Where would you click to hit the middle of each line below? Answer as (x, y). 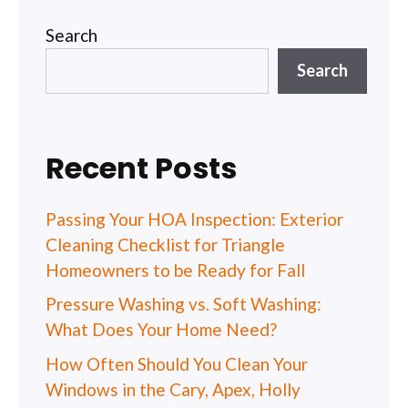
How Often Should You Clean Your (177, 363)
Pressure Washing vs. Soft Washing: (184, 304)
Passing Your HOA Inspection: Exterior (194, 219)
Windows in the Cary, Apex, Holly (173, 389)
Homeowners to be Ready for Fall (175, 270)
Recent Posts (141, 168)
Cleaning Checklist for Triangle (165, 244)
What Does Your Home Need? (161, 330)
